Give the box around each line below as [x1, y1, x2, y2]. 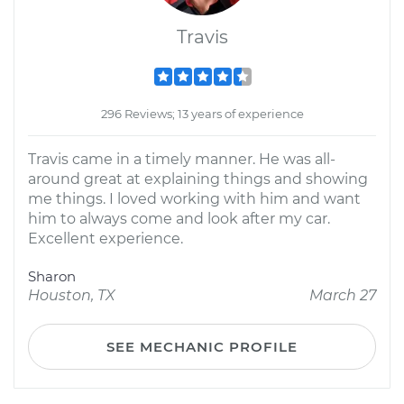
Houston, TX [28, 287, 115, 304]
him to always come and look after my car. [28, 210, 330, 227]
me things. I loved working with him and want [28, 190, 361, 207]
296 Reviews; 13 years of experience [100, 106, 304, 121]
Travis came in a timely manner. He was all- [28, 151, 335, 168]
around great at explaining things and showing [28, 170, 368, 188]
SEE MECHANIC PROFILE [106, 338, 298, 355]
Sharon [28, 268, 76, 285]
